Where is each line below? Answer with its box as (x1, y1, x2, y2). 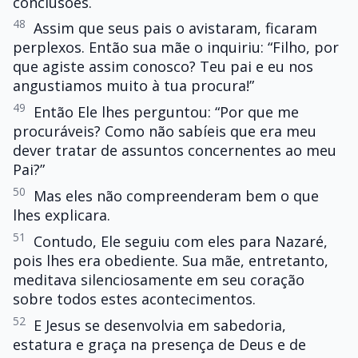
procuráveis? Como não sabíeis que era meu (13, 121, 316, 141)
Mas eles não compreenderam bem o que (34, 186, 319, 206)
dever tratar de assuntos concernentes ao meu (13, 141, 336, 161)
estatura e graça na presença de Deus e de (13, 334, 306, 354)
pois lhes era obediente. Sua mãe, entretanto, (13, 250, 328, 270)
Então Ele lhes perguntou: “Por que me (34, 102, 299, 122)
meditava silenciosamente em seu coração (13, 269, 304, 289)
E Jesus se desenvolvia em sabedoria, (34, 315, 286, 335)
